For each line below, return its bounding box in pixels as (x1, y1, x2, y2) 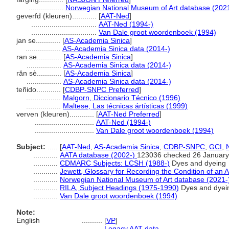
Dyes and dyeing (170, 159, 226, 167)
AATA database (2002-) (60, 151, 137, 159)
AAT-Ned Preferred (98, 110, 159, 118)
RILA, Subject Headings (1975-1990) (60, 184, 179, 192)
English (16, 216, 40, 224)
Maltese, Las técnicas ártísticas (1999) (63, 102, 188, 110)
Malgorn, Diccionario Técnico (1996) (63, 94, 180, 102)
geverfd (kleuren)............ (16, 12, 99, 20)
